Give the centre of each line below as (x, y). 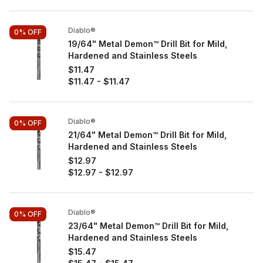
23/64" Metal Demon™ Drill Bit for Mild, (148, 226)
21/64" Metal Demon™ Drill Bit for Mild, (147, 135)
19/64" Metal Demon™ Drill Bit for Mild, (148, 44)
